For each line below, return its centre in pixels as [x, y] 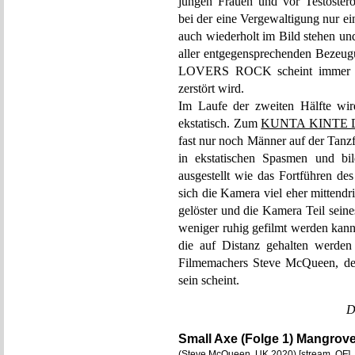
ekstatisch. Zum [220, 123]
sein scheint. [209, 280]
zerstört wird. [211, 88]
